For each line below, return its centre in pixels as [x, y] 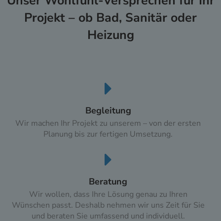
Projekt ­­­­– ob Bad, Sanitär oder [110, 18]
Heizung [110, 35]
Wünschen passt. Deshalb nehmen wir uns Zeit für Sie [108, 205]
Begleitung [108, 111]
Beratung [108, 182]
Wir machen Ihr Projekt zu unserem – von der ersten [108, 124]
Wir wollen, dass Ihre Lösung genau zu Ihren [108, 195]
